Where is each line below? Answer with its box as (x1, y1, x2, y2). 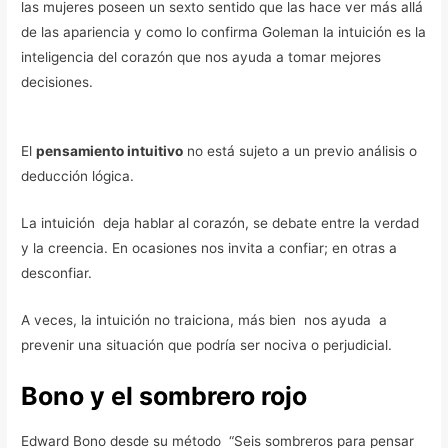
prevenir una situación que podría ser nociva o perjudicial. (21, 336, 393, 353)
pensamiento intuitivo (36, 143, 184, 160)
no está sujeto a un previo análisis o (183, 143, 418, 160)
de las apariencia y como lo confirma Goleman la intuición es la (21, 24, 427, 41)
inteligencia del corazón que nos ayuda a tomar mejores (21, 49, 382, 66)
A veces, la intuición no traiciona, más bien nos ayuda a (21, 311, 388, 328)
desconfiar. (21, 264, 93, 281)
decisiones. (21, 74, 94, 91)
